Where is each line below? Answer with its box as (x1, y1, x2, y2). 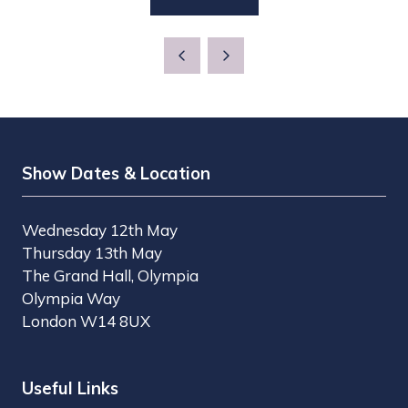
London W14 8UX (22, 311, 150, 331)
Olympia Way (22, 288, 120, 308)
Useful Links (22, 377, 118, 399)
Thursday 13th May (22, 242, 166, 262)
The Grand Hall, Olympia (22, 265, 199, 285)
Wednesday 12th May (22, 219, 178, 240)
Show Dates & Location (22, 162, 210, 184)
